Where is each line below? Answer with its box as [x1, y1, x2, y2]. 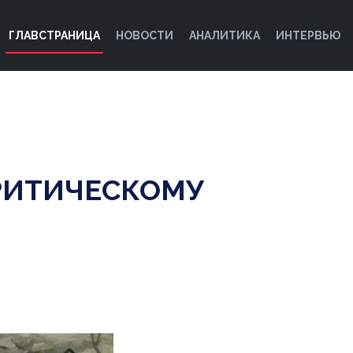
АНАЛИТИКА [189, 28, 260, 42]
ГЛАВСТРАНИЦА [9, 28, 100, 42]
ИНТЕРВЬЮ [276, 28, 340, 42]
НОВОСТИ [116, 28, 173, 42]
